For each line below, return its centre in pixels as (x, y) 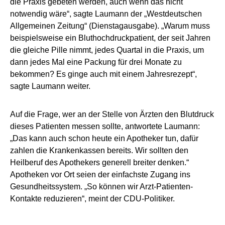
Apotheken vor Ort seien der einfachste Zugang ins (100, 174)
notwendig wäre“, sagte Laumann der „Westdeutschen (106, 14)
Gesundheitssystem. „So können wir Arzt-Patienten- (101, 186)
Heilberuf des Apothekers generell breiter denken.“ (99, 162)
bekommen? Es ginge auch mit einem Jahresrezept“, (103, 74)
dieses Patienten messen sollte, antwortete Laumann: (105, 126)
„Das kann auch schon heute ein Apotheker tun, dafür (104, 138)
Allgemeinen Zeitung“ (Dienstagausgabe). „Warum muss (110, 26)
